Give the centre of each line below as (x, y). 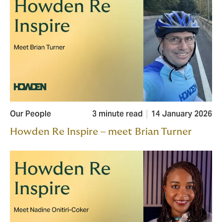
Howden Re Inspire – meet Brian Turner (101, 132)
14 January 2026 (182, 114)
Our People (30, 114)
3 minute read (117, 114)
